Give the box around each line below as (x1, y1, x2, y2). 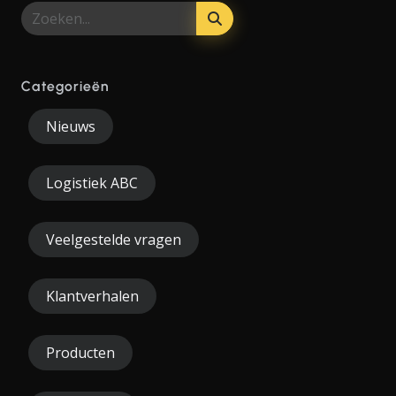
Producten (46, 343, 115, 363)
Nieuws (46, 117, 95, 137)
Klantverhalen (46, 286, 139, 307)
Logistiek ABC (46, 173, 138, 194)
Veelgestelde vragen (46, 230, 181, 250)
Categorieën (21, 78, 110, 95)
